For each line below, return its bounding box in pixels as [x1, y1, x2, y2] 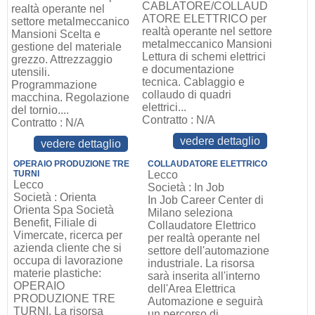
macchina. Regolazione [11, 91, 129, 103]
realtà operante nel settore [141, 25, 272, 37]
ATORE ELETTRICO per [141, 13, 266, 25]
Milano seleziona [148, 207, 233, 219]
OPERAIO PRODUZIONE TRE [13, 159, 129, 169]
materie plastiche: [13, 267, 101, 279]
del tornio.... [11, 104, 69, 116]
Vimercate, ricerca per [13, 229, 122, 241]
